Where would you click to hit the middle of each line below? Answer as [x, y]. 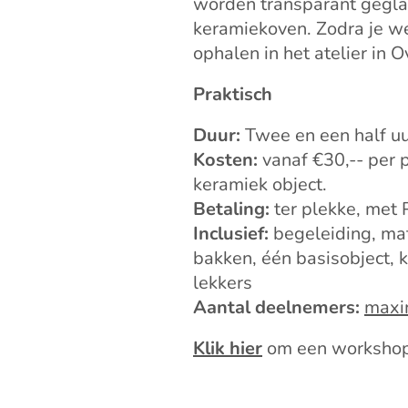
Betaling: [231, 209]
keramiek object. [260, 185]
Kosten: [225, 160]
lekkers [223, 283]
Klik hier [228, 349]
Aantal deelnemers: [276, 308]
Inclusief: [231, 234]
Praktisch [233, 95]
